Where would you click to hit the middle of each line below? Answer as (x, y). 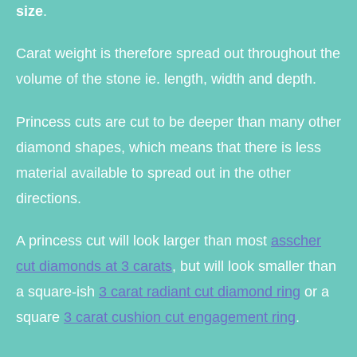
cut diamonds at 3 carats (94, 267)
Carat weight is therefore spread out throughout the (178, 54)
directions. (49, 198)
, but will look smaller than (254, 267)
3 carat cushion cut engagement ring (180, 318)
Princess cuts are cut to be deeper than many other (178, 122)
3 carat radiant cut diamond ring (200, 292)
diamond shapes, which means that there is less (169, 147)
